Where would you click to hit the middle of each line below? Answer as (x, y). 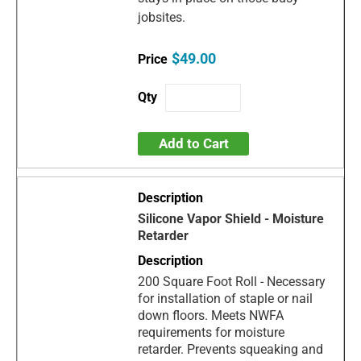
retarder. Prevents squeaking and (231, 350)
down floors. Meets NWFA (211, 316)
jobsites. (164, 17)
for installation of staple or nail (226, 299)
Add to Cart (193, 144)
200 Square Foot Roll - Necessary (232, 282)
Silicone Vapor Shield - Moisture (231, 219)
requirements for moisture (212, 333)
